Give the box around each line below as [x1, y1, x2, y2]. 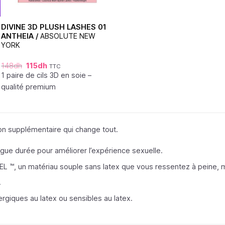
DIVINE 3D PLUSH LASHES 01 [1, 22, 107, 31]
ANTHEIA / [1, 31, 41, 40]
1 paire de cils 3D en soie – [1, 70, 92, 79]
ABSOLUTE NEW [40, 31, 96, 40]
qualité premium [1, 82, 56, 91]
